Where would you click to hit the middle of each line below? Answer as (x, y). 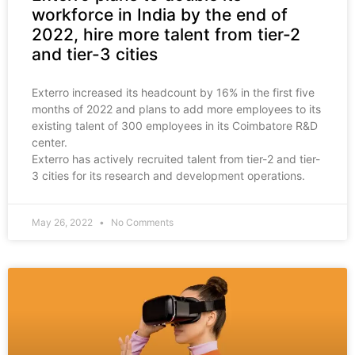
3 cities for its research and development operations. (168, 176)
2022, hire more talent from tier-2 (166, 35)
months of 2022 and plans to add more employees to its (176, 109)
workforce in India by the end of (160, 15)
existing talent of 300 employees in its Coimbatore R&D (175, 126)
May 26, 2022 (63, 223)
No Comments (141, 223)
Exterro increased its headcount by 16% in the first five (173, 93)
